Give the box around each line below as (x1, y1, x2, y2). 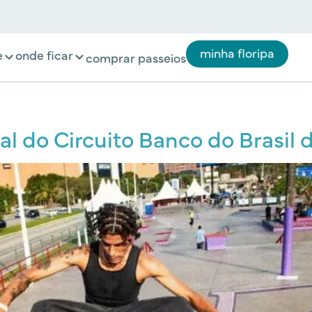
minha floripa (200, 43, 274, 61)
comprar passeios (86, 48, 186, 66)
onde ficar (15, 45, 73, 63)
